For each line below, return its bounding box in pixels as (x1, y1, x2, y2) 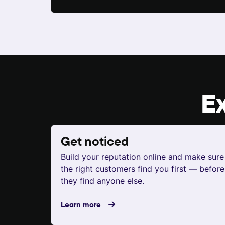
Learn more (61, 199, 101, 209)
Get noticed (61, 136, 129, 149)
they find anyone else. (61, 176, 144, 186)
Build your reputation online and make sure (61, 152, 224, 162)
